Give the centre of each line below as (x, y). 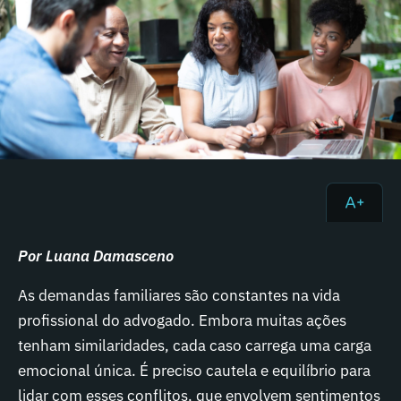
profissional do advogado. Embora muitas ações (182, 320)
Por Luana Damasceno (96, 256)
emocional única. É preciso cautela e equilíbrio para (194, 371)
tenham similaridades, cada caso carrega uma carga (195, 346)
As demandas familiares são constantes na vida (179, 295)
